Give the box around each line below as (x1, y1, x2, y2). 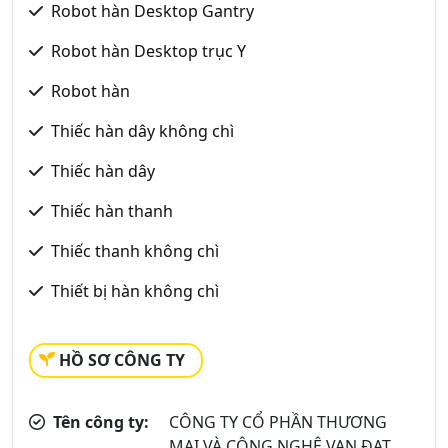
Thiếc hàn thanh (51, 200, 173, 222)
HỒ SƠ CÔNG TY (59, 349, 185, 371)
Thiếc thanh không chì (51, 240, 219, 262)
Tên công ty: (49, 411, 149, 433)
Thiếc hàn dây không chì (51, 120, 234, 142)
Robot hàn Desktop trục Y (51, 40, 246, 62)
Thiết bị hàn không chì (51, 280, 219, 302)
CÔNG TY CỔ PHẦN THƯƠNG (169, 411, 388, 433)
